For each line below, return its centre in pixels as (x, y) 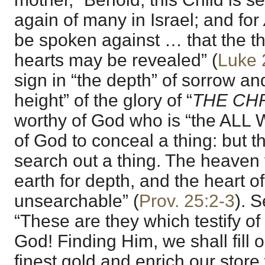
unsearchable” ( (77, 201)
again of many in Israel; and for (139, 20)
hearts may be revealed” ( (116, 60)
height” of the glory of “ (103, 101)
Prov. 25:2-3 (187, 201)
